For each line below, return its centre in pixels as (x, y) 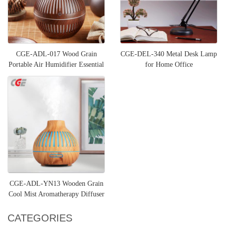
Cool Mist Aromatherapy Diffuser (56, 194)
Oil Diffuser (56, 75)
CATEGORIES (40, 218)
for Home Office (169, 64)
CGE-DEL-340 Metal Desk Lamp (169, 54)
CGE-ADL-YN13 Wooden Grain (56, 183)
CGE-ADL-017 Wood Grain (56, 54)
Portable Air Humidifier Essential (56, 64)
